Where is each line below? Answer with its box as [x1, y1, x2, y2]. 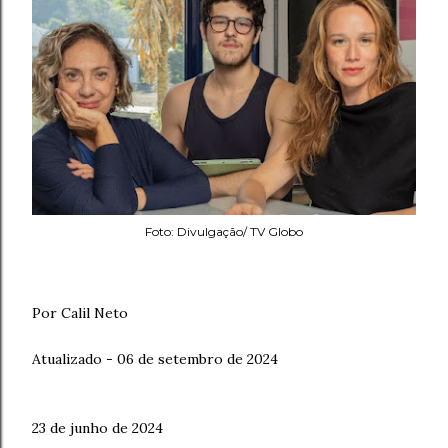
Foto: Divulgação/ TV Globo [145, 224, 303, 239]
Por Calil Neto [32, 304, 132, 322]
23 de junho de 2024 [32, 419, 167, 437]
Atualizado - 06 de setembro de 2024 [32, 350, 278, 368]
